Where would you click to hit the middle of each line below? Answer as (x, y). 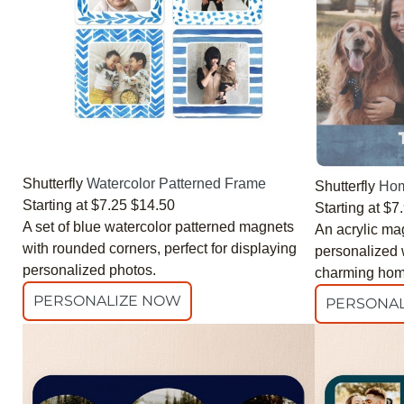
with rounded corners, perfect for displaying (160, 248)
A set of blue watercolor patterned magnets (158, 226)
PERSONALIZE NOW (107, 300)
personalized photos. (89, 270)
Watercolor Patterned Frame (176, 183)
